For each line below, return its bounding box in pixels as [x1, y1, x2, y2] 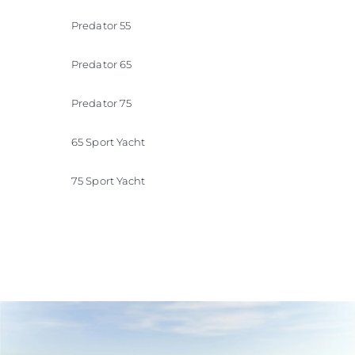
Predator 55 [71, 18, 132, 32]
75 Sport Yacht [71, 174, 146, 187]
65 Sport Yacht [71, 135, 146, 148]
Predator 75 [71, 96, 132, 109]
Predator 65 [71, 57, 132, 71]
